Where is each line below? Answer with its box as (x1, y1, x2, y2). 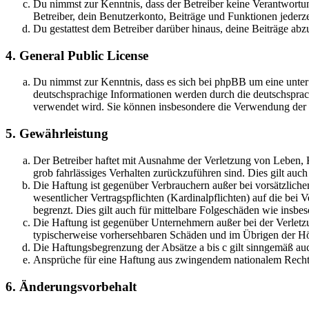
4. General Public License (6, 48, 148, 63)
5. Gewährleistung (6, 126, 108, 141)
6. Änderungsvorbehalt (6, 279, 137, 294)
